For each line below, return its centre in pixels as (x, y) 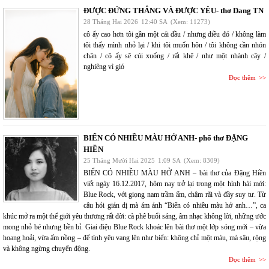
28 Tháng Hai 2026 (111, 21)
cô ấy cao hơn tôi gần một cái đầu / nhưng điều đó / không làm (175, 34)
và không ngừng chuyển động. (47, 248)
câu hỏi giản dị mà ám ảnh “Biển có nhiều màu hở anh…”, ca (175, 205)
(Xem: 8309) (202, 160)
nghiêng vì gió (104, 66)
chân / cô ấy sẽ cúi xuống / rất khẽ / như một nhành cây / (175, 56)
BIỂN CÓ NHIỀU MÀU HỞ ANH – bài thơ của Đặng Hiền (175, 173)
